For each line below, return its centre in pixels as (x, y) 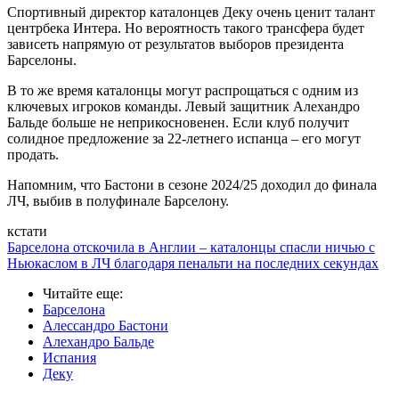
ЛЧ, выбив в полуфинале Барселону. (118, 201)
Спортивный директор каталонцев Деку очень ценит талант (191, 12)
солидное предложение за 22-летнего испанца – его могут (184, 139)
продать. (33, 155)
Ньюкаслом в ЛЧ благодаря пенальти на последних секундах (193, 264)
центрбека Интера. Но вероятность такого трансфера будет (186, 28)
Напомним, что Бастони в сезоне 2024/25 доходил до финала (192, 185)
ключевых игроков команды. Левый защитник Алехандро (183, 107)
